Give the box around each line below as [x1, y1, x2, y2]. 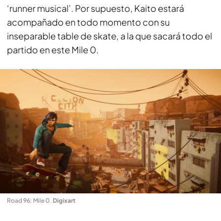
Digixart [53, 197, 75, 204]
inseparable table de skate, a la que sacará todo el [7, 30, 212, 41]
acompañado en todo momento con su [7, 16, 170, 28]
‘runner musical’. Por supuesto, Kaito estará [7, 2, 184, 14]
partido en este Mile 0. [7, 43, 99, 55]
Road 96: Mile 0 [7, 197, 50, 204]
